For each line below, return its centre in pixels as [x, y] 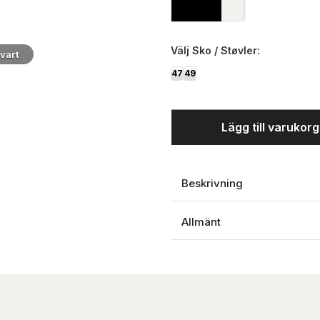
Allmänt [201, 222]
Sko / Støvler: [225, 50]
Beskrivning [212, 183]
